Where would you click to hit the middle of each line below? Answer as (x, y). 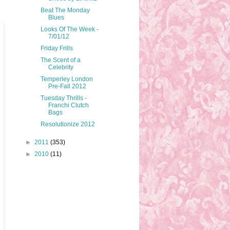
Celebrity (61, 68)
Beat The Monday (65, 11)
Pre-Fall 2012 (67, 87)
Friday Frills (56, 49)
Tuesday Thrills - (63, 98)
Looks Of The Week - (69, 30)
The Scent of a (60, 60)
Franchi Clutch (68, 106)
